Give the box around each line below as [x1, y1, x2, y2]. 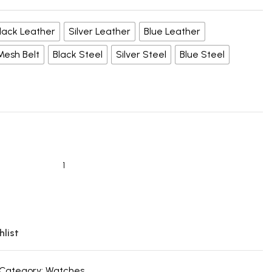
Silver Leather [69, 25, 131, 37]
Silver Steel [116, 49, 166, 60]
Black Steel [53, 49, 103, 60]
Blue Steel [180, 49, 225, 60]
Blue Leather [144, 25, 200, 37]
